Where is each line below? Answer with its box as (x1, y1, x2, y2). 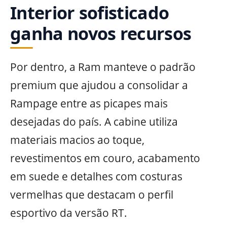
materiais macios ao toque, (10, 132, 144, 147)
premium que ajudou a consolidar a (10, 78, 188, 92)
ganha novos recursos (10, 21, 192, 46)
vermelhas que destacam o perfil (10, 187, 173, 202)
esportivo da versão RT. (10, 205, 127, 220)
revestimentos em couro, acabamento (10, 150, 200, 165)
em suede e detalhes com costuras (10, 169, 182, 183)
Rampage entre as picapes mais (10, 96, 168, 110)
